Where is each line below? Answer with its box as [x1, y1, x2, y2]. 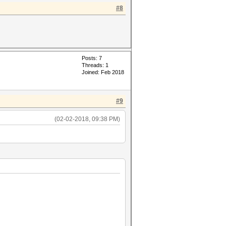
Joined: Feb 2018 [82, 69, 124, 75]
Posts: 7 [82, 55, 102, 61]
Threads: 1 [82, 62, 108, 68]
